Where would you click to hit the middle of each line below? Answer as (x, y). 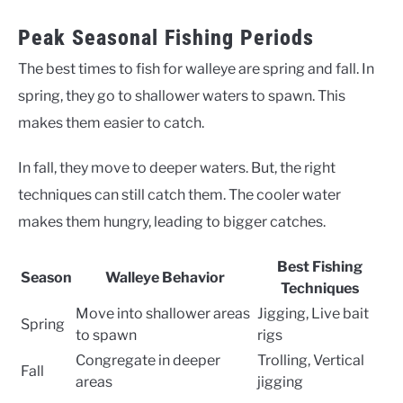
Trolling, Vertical (311, 360)
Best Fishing (320, 266)
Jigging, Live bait (313, 313)
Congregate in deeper (148, 360)
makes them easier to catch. (111, 122)
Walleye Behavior (165, 277)
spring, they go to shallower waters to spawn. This (182, 95)
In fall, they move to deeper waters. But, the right (177, 167)
